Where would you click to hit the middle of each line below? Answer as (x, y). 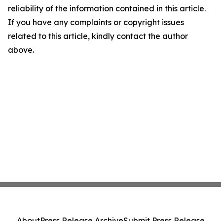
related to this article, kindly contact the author (98, 36)
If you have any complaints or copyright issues (96, 22)
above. (21, 50)
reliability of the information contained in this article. (107, 8)
